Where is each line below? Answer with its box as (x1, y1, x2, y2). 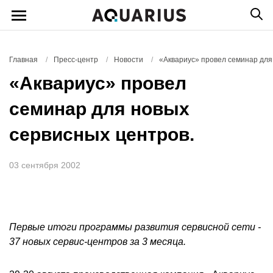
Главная (9, 55, 38, 64)
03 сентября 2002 (9, 160, 80, 170)
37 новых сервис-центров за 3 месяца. (9, 236, 186, 247)
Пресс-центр (54, 55, 98, 64)
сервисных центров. (9, 124, 194, 144)
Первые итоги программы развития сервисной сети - (9, 222, 261, 232)
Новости (114, 55, 143, 64)
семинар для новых (9, 99, 190, 119)
